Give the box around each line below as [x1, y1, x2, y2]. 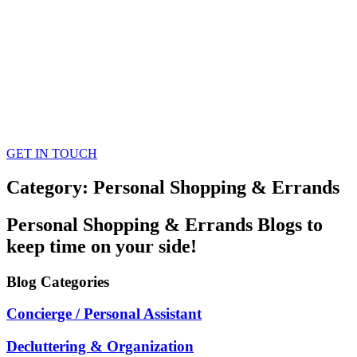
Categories [41, 273, 109, 290]
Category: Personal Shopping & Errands [6, 176, 339, 198]
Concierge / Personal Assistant [6, 305, 202, 323]
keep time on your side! [6, 235, 197, 257]
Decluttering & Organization [6, 338, 194, 355]
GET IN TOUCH [6, 147, 97, 160]
